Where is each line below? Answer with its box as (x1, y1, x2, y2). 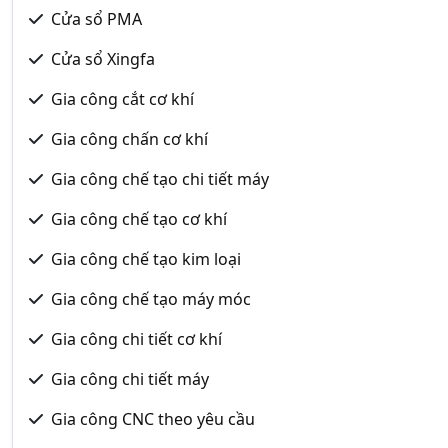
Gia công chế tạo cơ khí (51, 207, 227, 230)
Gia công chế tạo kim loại (51, 247, 241, 270)
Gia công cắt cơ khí (51, 87, 194, 110)
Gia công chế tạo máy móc (51, 287, 251, 310)
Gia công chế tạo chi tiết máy (51, 167, 269, 190)
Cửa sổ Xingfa (51, 47, 155, 70)
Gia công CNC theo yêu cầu (51, 407, 255, 430)
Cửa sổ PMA (51, 7, 142, 30)
